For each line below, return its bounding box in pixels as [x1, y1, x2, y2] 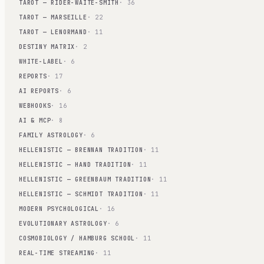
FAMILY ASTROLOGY [19, 131, 83, 139]
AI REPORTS [19, 87, 59, 95]
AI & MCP [19, 117, 51, 124]
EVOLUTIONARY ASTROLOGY [19, 220, 107, 227]
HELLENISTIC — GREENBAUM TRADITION [19, 176, 151, 183]
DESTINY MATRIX [19, 43, 75, 51]
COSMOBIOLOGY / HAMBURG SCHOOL [19, 235, 136, 242]
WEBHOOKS [19, 102, 51, 110]
